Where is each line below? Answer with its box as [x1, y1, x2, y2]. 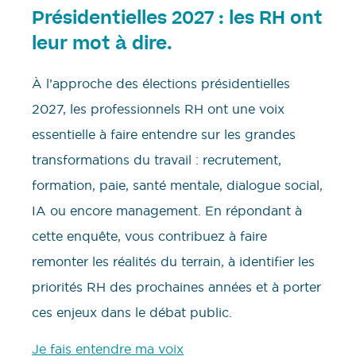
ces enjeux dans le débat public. [32, 304, 232, 321]
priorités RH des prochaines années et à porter [32, 279, 321, 296]
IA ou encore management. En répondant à [32, 203, 302, 219]
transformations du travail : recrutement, [32, 152, 281, 168]
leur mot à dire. [32, 37, 172, 55]
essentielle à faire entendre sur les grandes [32, 126, 296, 143]
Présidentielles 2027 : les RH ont [32, 11, 323, 29]
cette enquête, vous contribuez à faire [32, 228, 267, 245]
